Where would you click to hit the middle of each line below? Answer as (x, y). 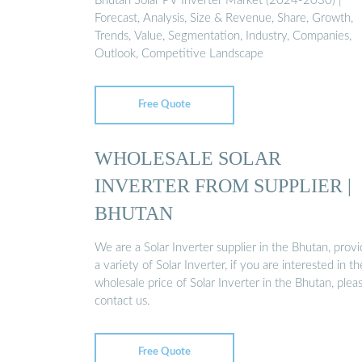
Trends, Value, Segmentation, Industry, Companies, (223, 36)
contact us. (122, 301)
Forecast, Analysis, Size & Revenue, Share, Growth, (224, 19)
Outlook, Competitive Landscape (179, 54)
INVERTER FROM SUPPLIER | (223, 185)
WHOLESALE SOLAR (188, 158)
